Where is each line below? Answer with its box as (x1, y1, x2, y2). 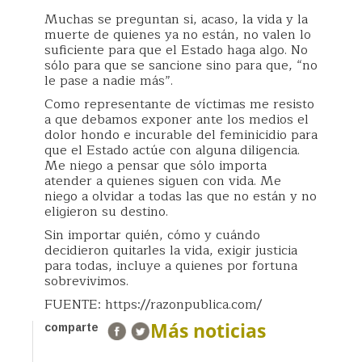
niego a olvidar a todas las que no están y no (44, 186, 317, 207)
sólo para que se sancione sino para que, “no (44, 55, 318, 76)
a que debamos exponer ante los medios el (44, 109, 309, 130)
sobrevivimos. (44, 271, 128, 292)
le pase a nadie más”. (44, 70, 173, 91)
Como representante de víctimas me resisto (44, 94, 314, 115)
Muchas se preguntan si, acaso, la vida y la (44, 9, 308, 30)
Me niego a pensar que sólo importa (44, 155, 267, 176)
